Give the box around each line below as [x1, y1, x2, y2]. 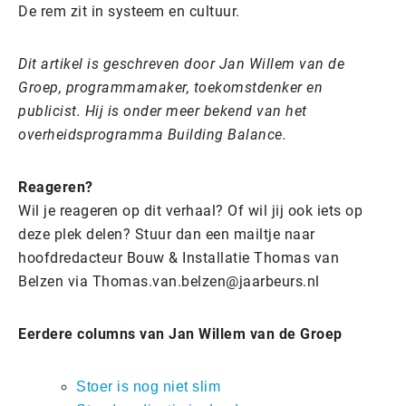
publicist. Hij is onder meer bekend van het [18, 101, 307, 120]
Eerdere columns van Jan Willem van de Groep [18, 324, 343, 343]
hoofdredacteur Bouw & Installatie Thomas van [18, 248, 339, 266]
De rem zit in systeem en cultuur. [18, 2, 240, 20]
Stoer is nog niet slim [76, 378, 220, 394]
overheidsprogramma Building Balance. [18, 125, 291, 143]
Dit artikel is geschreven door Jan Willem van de [18, 54, 344, 72]
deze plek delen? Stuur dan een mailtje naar [18, 225, 315, 243]
